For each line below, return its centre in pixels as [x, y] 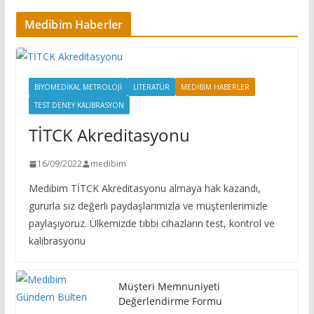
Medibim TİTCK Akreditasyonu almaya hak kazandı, [144, 188]
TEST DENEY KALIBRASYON [79, 105]
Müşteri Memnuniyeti [169, 286]
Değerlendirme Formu [170, 301]
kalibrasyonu [57, 241]
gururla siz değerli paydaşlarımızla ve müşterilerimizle [148, 206]
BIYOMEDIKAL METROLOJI [78, 87]
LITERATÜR [151, 87]
